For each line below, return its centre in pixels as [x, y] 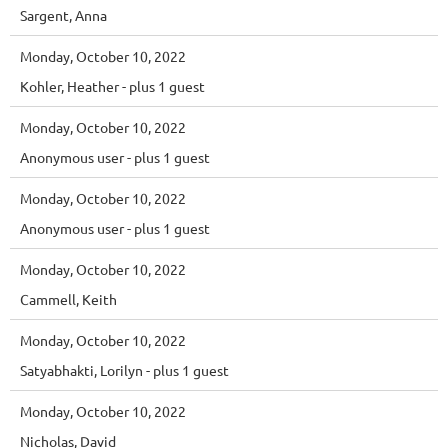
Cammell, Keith [68, 298]
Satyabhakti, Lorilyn [81, 369]
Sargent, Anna [63, 14]
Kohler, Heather [69, 85]
